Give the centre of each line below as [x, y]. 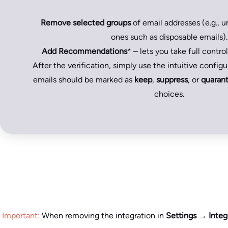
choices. [169, 94]
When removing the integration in [103, 215]
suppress [172, 79]
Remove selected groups [85, 22]
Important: [21, 215]
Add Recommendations [84, 51]
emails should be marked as [83, 79]
